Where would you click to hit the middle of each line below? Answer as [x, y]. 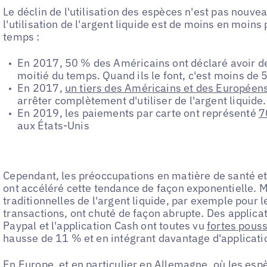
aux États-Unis [53, 125]
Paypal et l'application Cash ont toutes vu [105, 225]
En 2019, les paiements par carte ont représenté [138, 113]
